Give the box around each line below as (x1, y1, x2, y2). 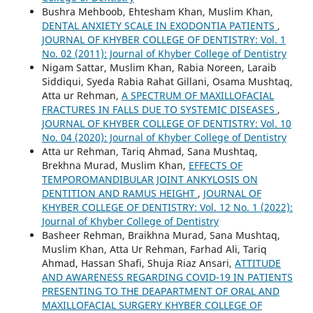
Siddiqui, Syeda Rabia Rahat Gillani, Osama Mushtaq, (41, 74, 293, 88)
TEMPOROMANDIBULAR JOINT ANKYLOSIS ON (41, 172, 258, 186)
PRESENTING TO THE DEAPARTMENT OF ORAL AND (41, 284, 279, 298)
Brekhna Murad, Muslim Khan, (41, 158, 189, 172)
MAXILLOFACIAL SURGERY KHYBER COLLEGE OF (41, 298, 262, 312)
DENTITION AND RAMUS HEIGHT (41, 186, 198, 200)
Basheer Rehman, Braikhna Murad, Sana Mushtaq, (41, 228, 280, 242)
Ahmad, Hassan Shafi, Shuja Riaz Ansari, (41, 256, 235, 270)
